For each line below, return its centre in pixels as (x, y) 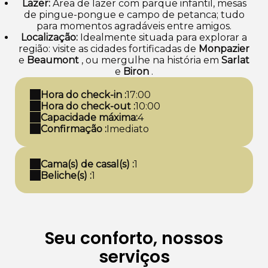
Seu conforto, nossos (134, 238)
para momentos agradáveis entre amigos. (134, 26)
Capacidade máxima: (89, 117)
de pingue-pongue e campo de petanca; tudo (134, 14)
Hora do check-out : (88, 106)
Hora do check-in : (83, 95)
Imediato (128, 129)
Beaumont (53, 60)
